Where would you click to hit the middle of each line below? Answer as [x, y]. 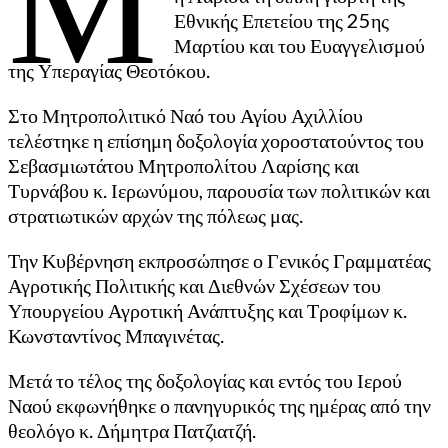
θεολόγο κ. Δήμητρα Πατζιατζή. [132, 430]
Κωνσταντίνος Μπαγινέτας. [116, 335]
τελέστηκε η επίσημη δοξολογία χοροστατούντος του [216, 140]
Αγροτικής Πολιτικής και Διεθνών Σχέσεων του [194, 285]
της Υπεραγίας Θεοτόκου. [109, 70]
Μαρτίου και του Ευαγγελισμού [299, 45]
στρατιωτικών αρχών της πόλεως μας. [155, 215]
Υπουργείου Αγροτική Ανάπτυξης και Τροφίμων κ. [207, 310]
